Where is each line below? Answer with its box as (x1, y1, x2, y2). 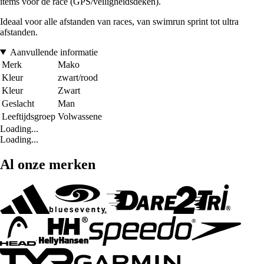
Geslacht (2, 98, 34, 108)
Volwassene (58, 111, 102, 121)
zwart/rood (58, 72, 98, 82)
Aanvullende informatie (9, 47, 98, 57)
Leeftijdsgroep (2, 111, 55, 121)
